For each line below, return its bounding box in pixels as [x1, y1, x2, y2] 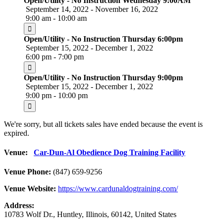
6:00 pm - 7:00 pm [24, 52, 84, 61]
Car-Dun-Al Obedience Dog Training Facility [34, 148, 185, 157]
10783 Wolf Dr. [4, 210, 53, 219]
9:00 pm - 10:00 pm [24, 91, 88, 100]
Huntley [57, 210, 82, 219]
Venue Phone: [4, 167, 51, 176]
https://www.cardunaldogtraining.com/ [58, 184, 178, 193]
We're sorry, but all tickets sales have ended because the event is [4, 119, 203, 128]
